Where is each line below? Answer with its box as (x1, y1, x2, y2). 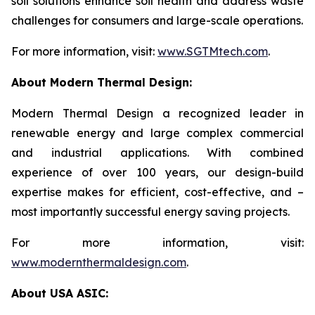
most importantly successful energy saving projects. (11, 205, 290, 219)
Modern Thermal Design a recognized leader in (11, 106, 304, 120)
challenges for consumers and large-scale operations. (11, 13, 303, 27)
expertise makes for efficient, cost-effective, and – (11, 185, 304, 199)
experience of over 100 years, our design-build (11, 165, 304, 179)
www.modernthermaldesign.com (11, 255, 186, 269)
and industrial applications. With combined (11, 146, 304, 160)
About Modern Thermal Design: (11, 75, 192, 89)
